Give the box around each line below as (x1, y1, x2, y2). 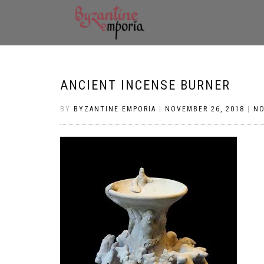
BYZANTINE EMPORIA (74, 105, 156, 113)
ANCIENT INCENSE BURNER (60, 78, 230, 93)
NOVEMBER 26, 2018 (165, 105, 245, 113)
